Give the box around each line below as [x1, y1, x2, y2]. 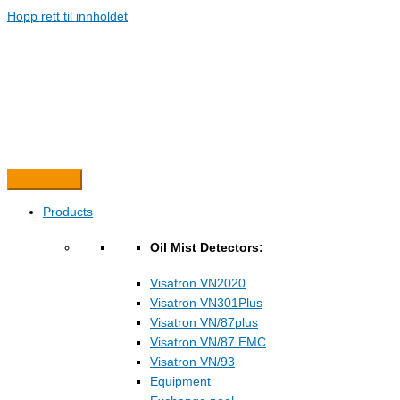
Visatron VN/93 [150, 355, 235, 370]
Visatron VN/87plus [150, 316, 258, 330]
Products [43, 204, 93, 219]
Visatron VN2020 [150, 277, 246, 291]
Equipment [150, 375, 211, 389]
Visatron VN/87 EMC [150, 336, 266, 350]
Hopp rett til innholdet [7, 10, 128, 23]
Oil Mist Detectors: [150, 240, 263, 254]
